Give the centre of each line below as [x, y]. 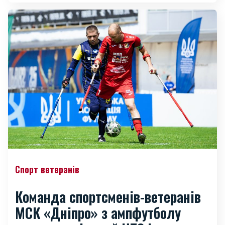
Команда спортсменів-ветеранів [108, 197]
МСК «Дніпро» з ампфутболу [98, 213]
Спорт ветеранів [47, 170]
